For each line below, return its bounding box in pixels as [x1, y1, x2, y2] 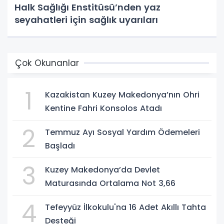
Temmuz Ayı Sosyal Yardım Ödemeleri [45, 126, 200, 138]
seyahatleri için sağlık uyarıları [14, 13, 158, 26]
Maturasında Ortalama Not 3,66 [45, 177, 175, 189]
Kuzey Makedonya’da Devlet [45, 163, 160, 175]
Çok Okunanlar [15, 56, 79, 69]
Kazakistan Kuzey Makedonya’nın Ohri [45, 88, 199, 100]
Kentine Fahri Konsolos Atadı [45, 102, 162, 114]
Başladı [45, 139, 75, 151]
